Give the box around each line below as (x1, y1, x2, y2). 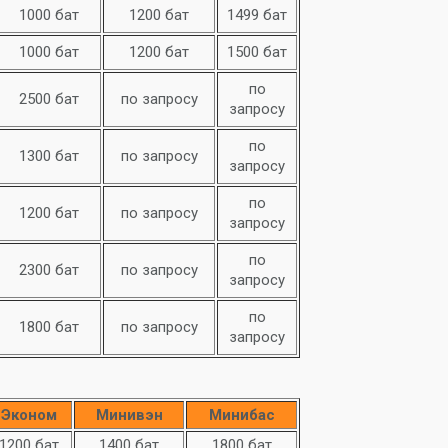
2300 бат (18, 261, 79, 279)
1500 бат (227, 43, 287, 61)
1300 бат (18, 147, 79, 165)
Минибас (208, 406, 275, 424)
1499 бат (227, 6, 287, 24)
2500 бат (18, 90, 79, 108)
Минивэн (95, 406, 163, 424)
